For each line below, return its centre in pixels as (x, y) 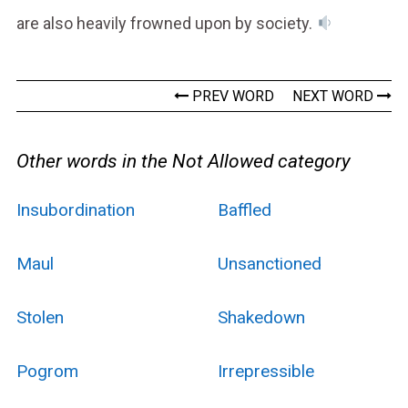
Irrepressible (265, 371)
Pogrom (47, 371)
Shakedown (261, 317)
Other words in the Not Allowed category (183, 161)
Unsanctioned (269, 263)
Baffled (244, 209)
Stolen (40, 317)
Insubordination (75, 209)
